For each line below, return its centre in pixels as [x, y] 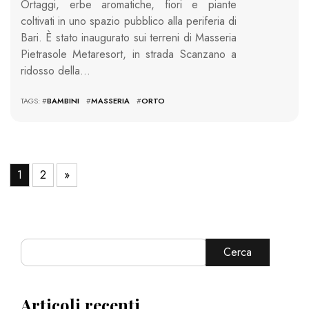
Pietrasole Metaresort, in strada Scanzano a [129, 54]
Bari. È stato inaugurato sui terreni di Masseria [129, 37]
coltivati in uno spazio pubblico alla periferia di [129, 21]
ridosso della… [56, 70]
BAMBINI [63, 100]
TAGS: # [34, 100]
